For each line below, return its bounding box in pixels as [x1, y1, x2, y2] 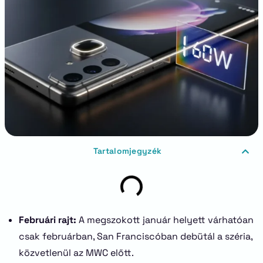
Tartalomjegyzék [93, 146, 162, 156]
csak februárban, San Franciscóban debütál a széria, [19, 230, 252, 242]
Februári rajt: [19, 214, 76, 226]
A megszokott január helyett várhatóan [76, 214, 254, 226]
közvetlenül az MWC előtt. [19, 247, 134, 259]
